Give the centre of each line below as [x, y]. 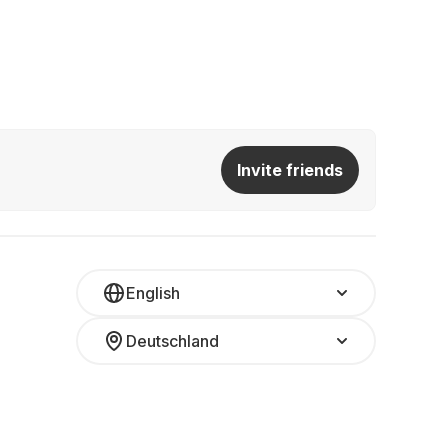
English [153, 293]
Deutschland [172, 341]
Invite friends [290, 170]
